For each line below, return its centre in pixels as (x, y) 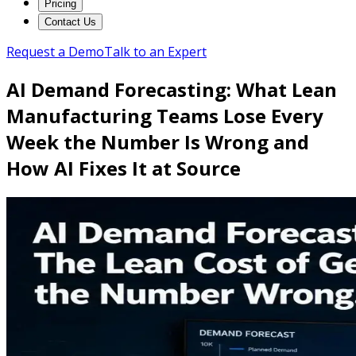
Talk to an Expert (155, 52)
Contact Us (70, 22)
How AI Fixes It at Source (124, 168)
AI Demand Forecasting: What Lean (172, 89)
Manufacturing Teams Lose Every (165, 115)
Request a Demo (55, 52)
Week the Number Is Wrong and (158, 141)
